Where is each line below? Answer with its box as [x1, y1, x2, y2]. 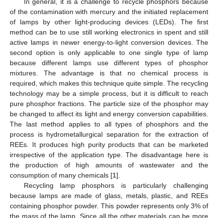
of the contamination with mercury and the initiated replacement [10, 8, 208, 16]
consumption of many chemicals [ [10, 171, 112, 180]
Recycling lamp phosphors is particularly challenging [23, 182, 208, 190]
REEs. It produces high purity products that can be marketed [10, 141, 208, 149]
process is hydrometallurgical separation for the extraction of [10, 130, 208, 139]
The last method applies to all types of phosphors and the [10, 120, 208, 128]
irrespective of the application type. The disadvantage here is [10, 151, 208, 159]
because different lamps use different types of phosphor [10, 59, 208, 67]
